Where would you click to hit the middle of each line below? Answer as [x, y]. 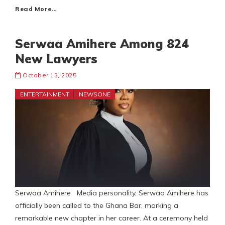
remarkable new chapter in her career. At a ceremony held [111, 218]
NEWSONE [95, 94]
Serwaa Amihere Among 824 [102, 44]
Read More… [36, 9]
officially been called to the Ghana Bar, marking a [97, 206]
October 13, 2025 [49, 75]
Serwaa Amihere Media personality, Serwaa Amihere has [112, 193]
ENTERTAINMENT [45, 94]
